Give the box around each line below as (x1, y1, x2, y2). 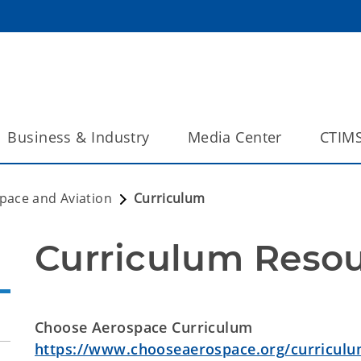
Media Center (187, 127, 282, 147)
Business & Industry (7, 127, 150, 147)
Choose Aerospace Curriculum (35, 317, 253, 337)
